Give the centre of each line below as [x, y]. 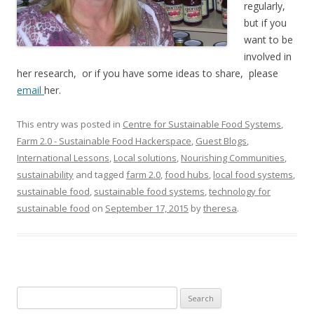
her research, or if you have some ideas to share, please [148, 73]
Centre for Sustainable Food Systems [202, 124]
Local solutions [145, 158]
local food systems [253, 175]
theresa [220, 208]
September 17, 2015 [147, 208]
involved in [268, 56]
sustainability [45, 175]
